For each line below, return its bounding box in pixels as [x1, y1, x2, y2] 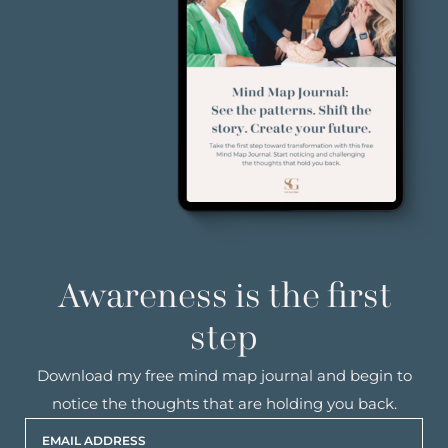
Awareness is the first [56, 281, 392, 317]
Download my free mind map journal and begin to [36, 366, 412, 386]
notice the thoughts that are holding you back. [51, 394, 397, 414]
